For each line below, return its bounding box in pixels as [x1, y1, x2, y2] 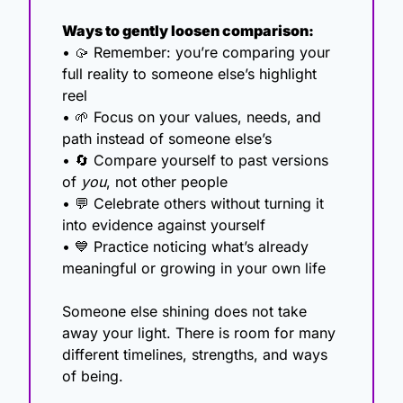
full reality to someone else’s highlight [62, 65, 317, 84]
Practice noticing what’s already [89, 237, 309, 256]
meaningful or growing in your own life [62, 259, 326, 278]
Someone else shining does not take [62, 302, 307, 321]
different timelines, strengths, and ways [62, 345, 327, 364]
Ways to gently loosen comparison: [62, 22, 314, 40]
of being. [62, 367, 123, 386]
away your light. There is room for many [62, 324, 336, 343]
